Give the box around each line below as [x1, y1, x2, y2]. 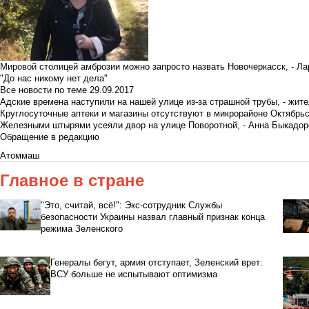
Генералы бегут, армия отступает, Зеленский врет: [50, 257, 263, 268]
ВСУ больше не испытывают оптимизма [50, 269, 217, 280]
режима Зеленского [40, 223, 123, 235]
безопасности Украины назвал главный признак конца [40, 212, 265, 223]
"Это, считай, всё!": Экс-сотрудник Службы [40, 200, 222, 211]
